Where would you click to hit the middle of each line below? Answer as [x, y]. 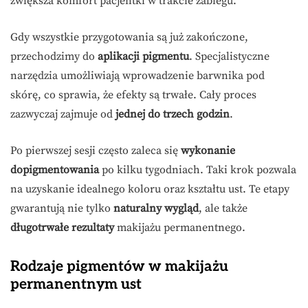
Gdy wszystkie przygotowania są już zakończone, [129, 37]
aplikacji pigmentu [143, 57]
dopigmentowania [55, 170]
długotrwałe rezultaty [62, 228]
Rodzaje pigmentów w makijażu [119, 267]
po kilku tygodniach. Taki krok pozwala [198, 170]
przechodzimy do [54, 57]
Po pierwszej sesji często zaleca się [96, 151]
